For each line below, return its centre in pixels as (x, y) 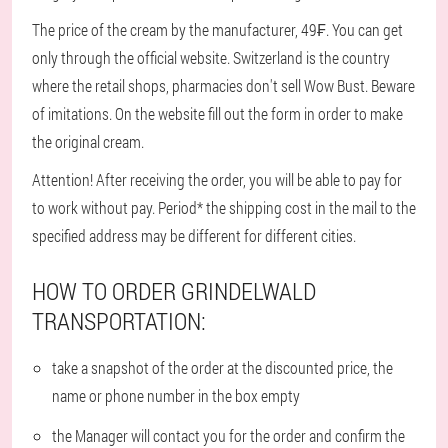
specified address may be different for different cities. (194, 235)
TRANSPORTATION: (119, 321)
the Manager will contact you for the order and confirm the (228, 435)
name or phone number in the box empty (176, 395)
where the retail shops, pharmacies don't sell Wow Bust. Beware (223, 85)
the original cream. (88, 141)
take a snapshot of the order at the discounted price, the (222, 367)
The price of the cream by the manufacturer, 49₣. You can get (217, 29)
